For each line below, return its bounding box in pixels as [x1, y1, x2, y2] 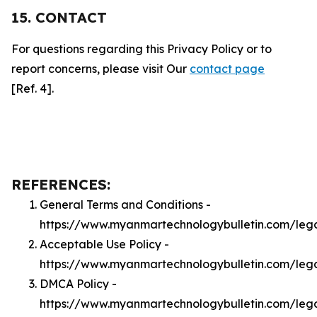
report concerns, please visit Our [11, 62, 190, 76]
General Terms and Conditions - [40, 197, 211, 212]
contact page [190, 62, 265, 76]
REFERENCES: [11, 175, 110, 193]
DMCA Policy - [40, 277, 117, 291]
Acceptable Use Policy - [40, 237, 169, 251]
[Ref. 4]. [11, 81, 54, 96]
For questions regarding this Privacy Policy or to [11, 42, 272, 56]
